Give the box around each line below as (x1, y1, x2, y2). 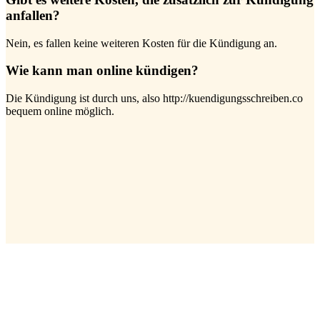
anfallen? (6, 8, 60, 24)
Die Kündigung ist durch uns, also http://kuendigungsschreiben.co (6, 92, 303, 105)
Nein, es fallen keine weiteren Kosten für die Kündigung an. (6, 36, 277, 49)
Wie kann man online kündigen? (6, 63, 199, 79)
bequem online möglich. (6, 105, 114, 118)
